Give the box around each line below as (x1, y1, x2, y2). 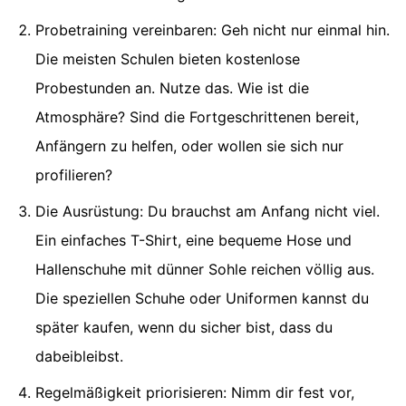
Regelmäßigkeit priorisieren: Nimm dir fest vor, (35, 382, 354, 401)
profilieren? (35, 165, 112, 184)
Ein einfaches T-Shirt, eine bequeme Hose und (35, 230, 352, 249)
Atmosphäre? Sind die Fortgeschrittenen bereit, (35, 107, 359, 126)
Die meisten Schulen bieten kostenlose (35, 49, 300, 68)
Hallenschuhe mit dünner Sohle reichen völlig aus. (35, 259, 374, 278)
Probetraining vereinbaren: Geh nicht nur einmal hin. (35, 20, 390, 39)
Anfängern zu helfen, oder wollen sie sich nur (35, 136, 343, 155)
